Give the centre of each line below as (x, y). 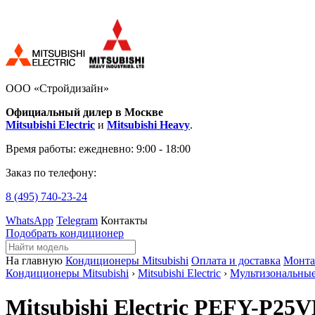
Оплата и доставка (236, 261)
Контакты (124, 220)
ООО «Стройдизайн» (57, 88)
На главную (34, 261)
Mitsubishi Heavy (148, 125)
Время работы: (42, 149)
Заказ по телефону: (51, 173)
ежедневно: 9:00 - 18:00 (135, 149)
